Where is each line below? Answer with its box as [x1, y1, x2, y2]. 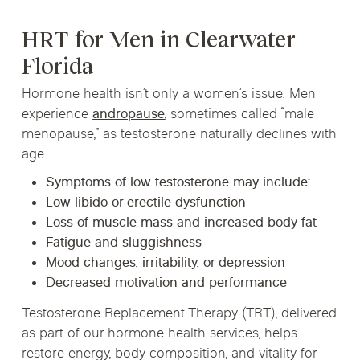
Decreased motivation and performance [46, 274, 288, 294]
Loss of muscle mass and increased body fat [46, 214, 317, 234]
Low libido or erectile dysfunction [46, 194, 247, 214]
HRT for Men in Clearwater [22, 27, 297, 52]
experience [22, 104, 93, 125]
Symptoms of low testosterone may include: [46, 174, 312, 194]
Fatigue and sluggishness [46, 234, 202, 254]
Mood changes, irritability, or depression [46, 254, 286, 274]
